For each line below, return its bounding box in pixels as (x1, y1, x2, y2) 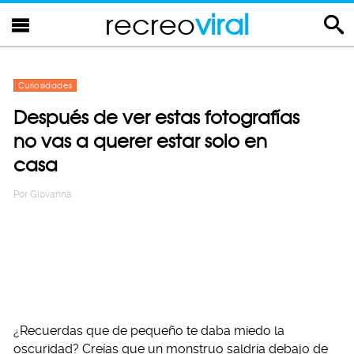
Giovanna (30, 189, 72, 200)
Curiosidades (18, 81, 73, 90)
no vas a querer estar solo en (13, 130, 267, 153)
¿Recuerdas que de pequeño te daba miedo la (13, 323, 284, 338)
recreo (105, 7, 195, 41)
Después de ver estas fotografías (13, 106, 299, 129)
